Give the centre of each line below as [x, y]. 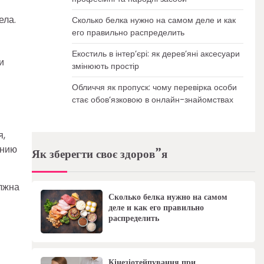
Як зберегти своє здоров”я [99, 154]
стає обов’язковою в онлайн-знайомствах [152, 100]
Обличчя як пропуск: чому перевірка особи [154, 87]
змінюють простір [105, 66]
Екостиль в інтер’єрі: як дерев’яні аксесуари [156, 54]
